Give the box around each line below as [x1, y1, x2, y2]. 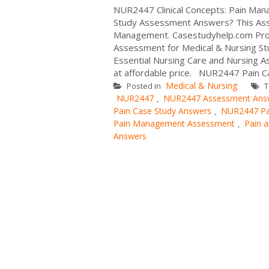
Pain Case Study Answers [113, 104, 211, 116]
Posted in [125, 80, 163, 91]
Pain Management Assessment [113, 117, 235, 129]
